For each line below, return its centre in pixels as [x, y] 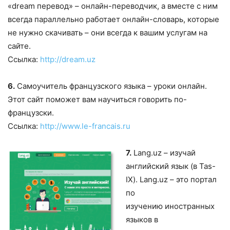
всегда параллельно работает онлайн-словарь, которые [113, 19]
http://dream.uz [68, 59]
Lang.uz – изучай [164, 152]
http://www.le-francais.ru [85, 126]
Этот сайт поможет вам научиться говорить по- [97, 99]
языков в [142, 219]
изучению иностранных [170, 206]
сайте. [19, 46]
